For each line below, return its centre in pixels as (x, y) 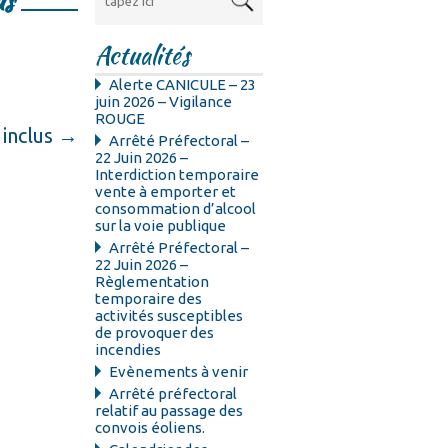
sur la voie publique (161, 226)
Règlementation (152, 282)
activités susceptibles (169, 316)
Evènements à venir (179, 372)
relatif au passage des (169, 411)
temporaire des (149, 299)
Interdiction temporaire (177, 175)
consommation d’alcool (176, 209)
